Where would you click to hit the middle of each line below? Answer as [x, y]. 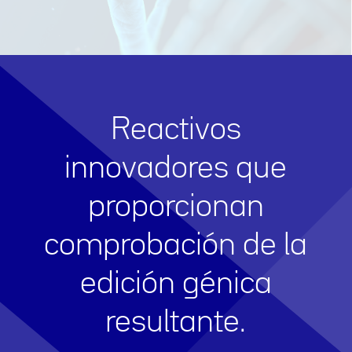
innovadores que [176, 169]
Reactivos [176, 130]
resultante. [176, 323]
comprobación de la [176, 246]
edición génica [176, 284]
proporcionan [176, 207]
